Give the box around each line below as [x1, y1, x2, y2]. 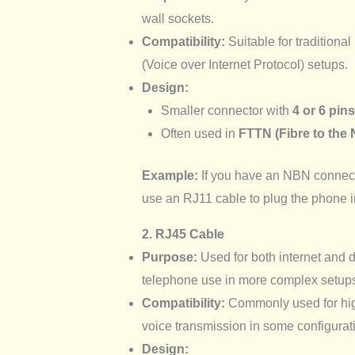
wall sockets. [141, 12, 214, 26]
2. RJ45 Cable [141, 227, 224, 242]
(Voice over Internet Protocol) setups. [141, 58, 348, 72]
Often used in [160, 127, 239, 141]
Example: [141, 169, 198, 183]
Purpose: [141, 250, 197, 265]
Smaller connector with [160, 104, 292, 118]
